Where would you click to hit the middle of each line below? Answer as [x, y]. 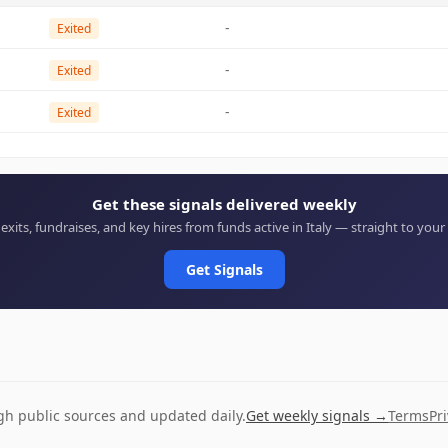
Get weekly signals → [317, 415]
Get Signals [224, 269]
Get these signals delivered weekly [224, 204]
